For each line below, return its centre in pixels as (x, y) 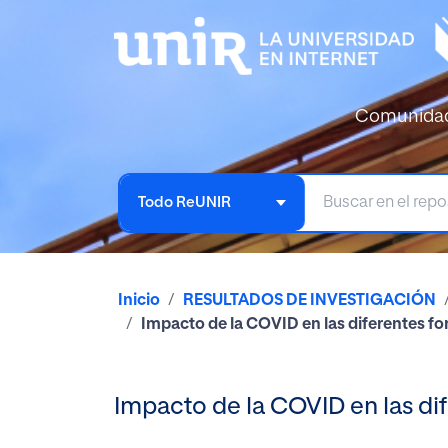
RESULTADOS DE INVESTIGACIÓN (309, 300)
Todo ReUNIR (184, 202)
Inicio (139, 300)
